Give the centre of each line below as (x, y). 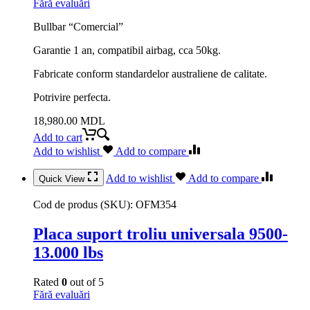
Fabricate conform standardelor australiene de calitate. (150, 73)
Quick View (63, 179)
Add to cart (58, 137)
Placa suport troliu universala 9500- (161, 234)
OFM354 (156, 204)
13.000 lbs (68, 252)
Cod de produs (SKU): (84, 204)
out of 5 (85, 282)
